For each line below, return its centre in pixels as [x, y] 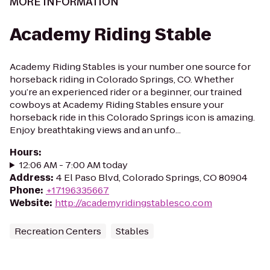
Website [30, 203]
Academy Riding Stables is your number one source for [130, 67]
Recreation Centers [58, 231]
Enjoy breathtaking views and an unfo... [95, 130]
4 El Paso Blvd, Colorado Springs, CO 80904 [152, 177]
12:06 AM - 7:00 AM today [73, 165]
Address [30, 177]
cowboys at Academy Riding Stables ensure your [117, 105]
